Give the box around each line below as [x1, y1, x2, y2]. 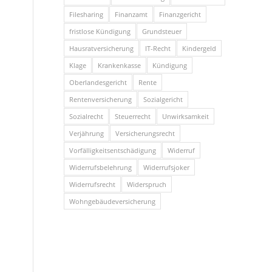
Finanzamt [115, 10, 148, 19]
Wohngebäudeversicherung [69, 197, 156, 206]
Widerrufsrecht [69, 180, 116, 189]
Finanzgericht [159, 10, 202, 19]
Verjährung [69, 129, 104, 138]
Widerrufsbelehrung [69, 163, 132, 172]
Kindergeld [182, 44, 217, 53]
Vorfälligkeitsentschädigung [69, 146, 157, 155]
